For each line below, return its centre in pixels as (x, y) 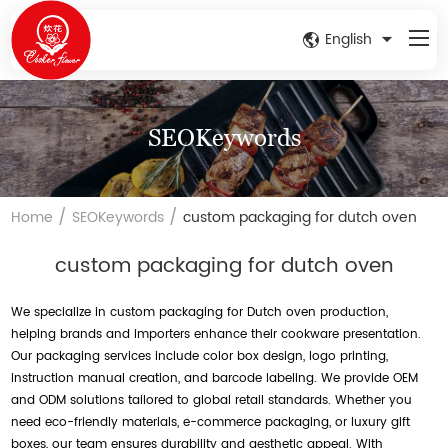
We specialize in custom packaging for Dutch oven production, (200, 312)
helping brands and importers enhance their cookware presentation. (216, 334)
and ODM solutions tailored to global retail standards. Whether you (212, 400)
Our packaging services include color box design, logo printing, (200, 356)
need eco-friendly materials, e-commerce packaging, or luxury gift (211, 422)
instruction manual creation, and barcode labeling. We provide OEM (215, 378)
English (348, 39)
